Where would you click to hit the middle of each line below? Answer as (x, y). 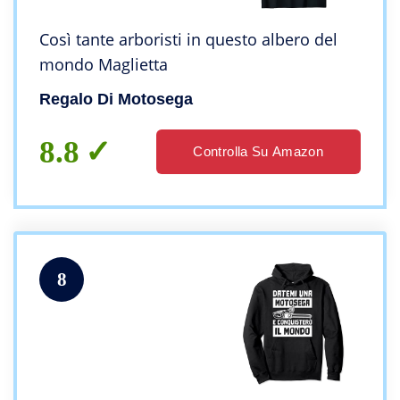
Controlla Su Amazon (258, 151)
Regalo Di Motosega (116, 99)
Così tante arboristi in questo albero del (188, 39)
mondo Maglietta (104, 64)
